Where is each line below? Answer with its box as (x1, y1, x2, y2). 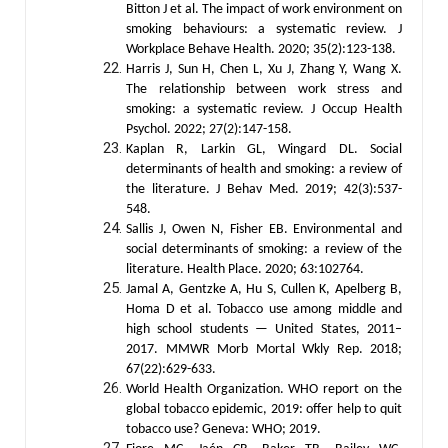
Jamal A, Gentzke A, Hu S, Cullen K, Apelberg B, (126, 281, 402, 297)
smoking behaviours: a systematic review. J (126, 21, 402, 37)
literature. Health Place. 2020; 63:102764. (126, 261, 364, 277)
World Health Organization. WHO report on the (126, 381, 402, 397)
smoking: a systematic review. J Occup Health (126, 101, 402, 117)
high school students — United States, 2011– (126, 321, 402, 337)
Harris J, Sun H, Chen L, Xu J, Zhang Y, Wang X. (126, 61, 402, 77)
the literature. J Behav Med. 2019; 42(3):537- (126, 181, 402, 197)
